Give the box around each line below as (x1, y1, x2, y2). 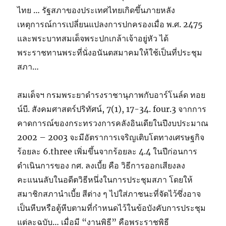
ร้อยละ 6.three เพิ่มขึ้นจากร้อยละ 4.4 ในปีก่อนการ (17, 146, 198, 156)
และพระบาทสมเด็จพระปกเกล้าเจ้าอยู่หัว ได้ (17, 33, 169, 43)
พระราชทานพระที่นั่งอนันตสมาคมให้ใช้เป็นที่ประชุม (17, 47, 203, 58)
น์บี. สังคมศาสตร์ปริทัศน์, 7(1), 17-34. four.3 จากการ (17, 104, 207, 114)
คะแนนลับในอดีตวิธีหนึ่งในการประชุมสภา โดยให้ (17, 175, 193, 185)
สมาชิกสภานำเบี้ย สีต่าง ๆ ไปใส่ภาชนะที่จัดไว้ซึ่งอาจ (17, 189, 201, 199)
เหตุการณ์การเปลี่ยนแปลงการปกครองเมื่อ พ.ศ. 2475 (17, 19, 203, 29)
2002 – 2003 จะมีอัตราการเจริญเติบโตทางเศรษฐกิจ (17, 132, 205, 142)
